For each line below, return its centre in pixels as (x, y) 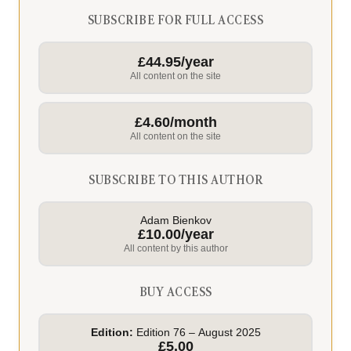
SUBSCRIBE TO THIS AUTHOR (175, 181)
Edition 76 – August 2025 (197, 332)
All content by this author (175, 248)
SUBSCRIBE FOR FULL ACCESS (175, 21)
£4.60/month (175, 122)
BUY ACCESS (175, 293)
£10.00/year (175, 234)
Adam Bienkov (175, 220)
